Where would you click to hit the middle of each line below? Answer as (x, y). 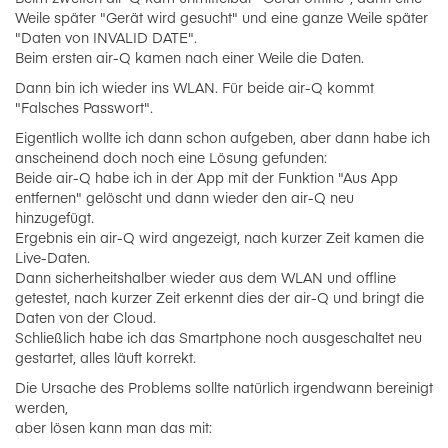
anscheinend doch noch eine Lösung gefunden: (171, 157)
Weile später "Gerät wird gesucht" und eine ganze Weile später (221, 17)
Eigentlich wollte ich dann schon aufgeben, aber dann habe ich (222, 137)
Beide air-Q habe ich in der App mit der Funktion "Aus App (206, 177)
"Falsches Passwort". (84, 107)
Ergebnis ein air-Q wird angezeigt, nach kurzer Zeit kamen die (219, 237)
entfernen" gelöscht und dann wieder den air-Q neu (184, 197)
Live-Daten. (52, 257)
